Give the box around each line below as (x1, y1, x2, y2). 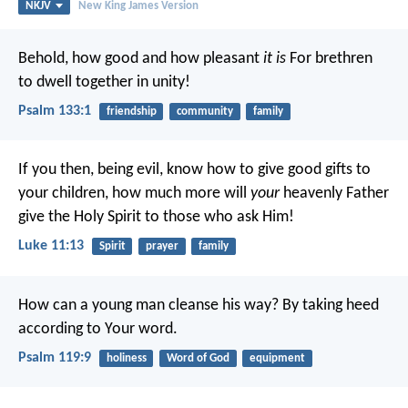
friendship (106, 105, 157, 117)
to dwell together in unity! (18, 73, 190, 91)
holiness (106, 352, 147, 364)
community (176, 105, 233, 117)
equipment (249, 352, 305, 364)
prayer (145, 240, 178, 253)
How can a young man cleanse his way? (18, 296, 279, 314)
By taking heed (279, 296, 379, 314)
